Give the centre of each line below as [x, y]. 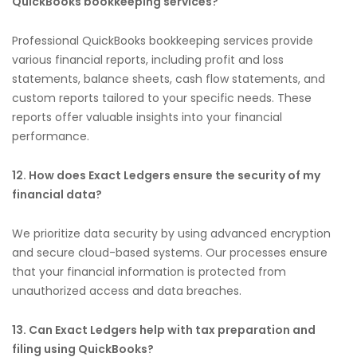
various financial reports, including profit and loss [148, 59]
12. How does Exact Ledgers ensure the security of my [166, 175]
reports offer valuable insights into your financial [147, 117]
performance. [51, 136]
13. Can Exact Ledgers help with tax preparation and [164, 330]
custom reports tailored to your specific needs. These [162, 98]
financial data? [57, 194]
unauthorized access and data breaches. [127, 290]
